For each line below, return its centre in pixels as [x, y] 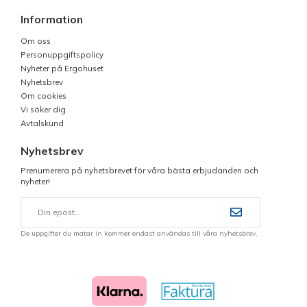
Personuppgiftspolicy [62, 54]
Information [52, 19]
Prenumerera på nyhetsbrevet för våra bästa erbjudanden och [139, 170]
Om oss [36, 40]
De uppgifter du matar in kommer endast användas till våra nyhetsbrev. [139, 233]
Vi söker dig [43, 109]
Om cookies [44, 95]
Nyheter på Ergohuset [62, 68]
